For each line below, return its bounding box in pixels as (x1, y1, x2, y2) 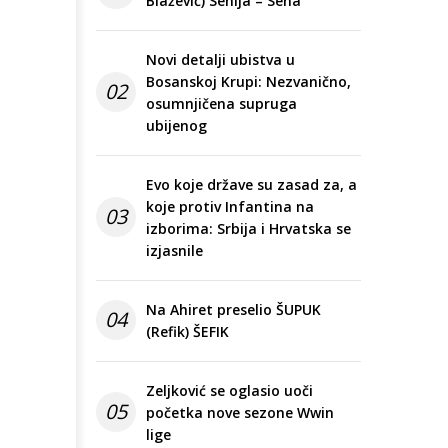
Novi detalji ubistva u (146, 50, 295, 70)
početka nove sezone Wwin (146, 403, 334, 423)
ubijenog (146, 116, 207, 136)
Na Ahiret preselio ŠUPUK (146, 300, 321, 320)
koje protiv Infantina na (146, 197, 314, 217)
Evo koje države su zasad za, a (146, 175, 357, 195)
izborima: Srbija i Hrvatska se (146, 219, 351, 239)
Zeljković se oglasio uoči (146, 381, 313, 401)
